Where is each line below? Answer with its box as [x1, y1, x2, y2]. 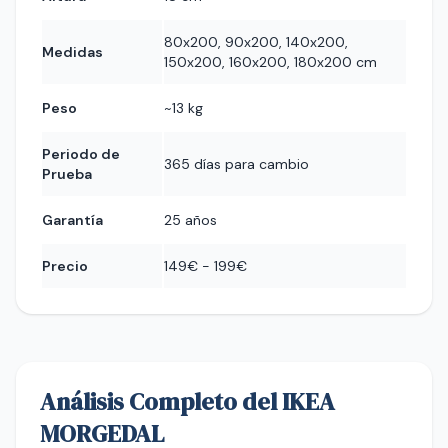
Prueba [42, 165, 92, 183]
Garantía [42, 211, 103, 229]
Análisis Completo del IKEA [40, 385, 335, 418]
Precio [42, 257, 88, 275]
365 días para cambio [164, 155, 309, 173]
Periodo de [42, 145, 120, 163]
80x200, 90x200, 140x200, [164, 33, 348, 51]
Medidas [42, 43, 103, 61]
